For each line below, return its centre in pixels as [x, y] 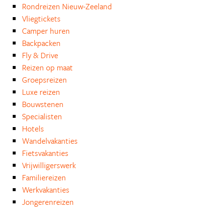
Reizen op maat [47, 67]
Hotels [33, 129]
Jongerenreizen [48, 202]
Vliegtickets [41, 19]
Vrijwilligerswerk [49, 165]
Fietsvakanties [45, 153]
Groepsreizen [44, 80]
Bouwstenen [43, 104]
